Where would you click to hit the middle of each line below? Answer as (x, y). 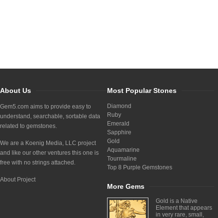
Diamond (119, 106)
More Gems (126, 186)
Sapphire (119, 132)
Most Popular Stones (142, 91)
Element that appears (184, 208)
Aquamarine (123, 150)
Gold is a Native (177, 201)
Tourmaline (122, 159)
